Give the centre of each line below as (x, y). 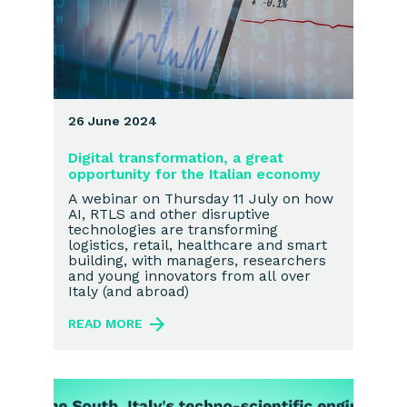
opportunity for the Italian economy (194, 174)
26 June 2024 (113, 121)
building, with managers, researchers (197, 261)
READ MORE (105, 323)
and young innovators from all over (189, 276)
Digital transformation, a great (176, 158)
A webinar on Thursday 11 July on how (201, 199)
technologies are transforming (173, 230)
